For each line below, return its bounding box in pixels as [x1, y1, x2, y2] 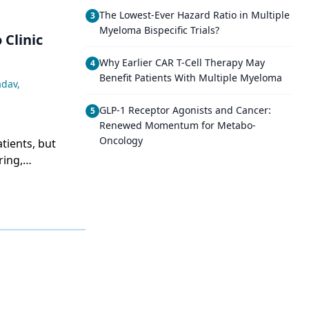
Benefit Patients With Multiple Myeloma [99, 71, 282, 84]
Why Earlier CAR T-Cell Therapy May [99, 56, 265, 69]
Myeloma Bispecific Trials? [99, 23, 219, 37]
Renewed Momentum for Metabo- [99, 119, 256, 132]
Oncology [99, 134, 143, 147]
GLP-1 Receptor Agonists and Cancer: [99, 103, 271, 117]
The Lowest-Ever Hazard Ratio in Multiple [99, 8, 290, 21]
